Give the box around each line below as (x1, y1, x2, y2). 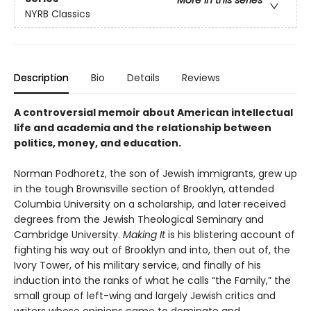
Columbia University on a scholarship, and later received (14, 196, 286, 211)
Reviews (182, 70, 220, 85)
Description (14, 70, 69, 85)
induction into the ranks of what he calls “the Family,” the (14, 273, 291, 287)
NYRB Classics (25, 7, 90, 22)
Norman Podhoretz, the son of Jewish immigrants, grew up (14, 166, 297, 180)
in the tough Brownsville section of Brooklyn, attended (14, 181, 274, 196)
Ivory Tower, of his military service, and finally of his (14, 258, 261, 272)
